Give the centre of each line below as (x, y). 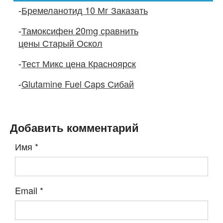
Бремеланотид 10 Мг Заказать (85, 10)
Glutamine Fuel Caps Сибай (78, 84)
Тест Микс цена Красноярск (79, 63)
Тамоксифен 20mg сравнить (80, 31)
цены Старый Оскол (60, 43)
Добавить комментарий (74, 128)
